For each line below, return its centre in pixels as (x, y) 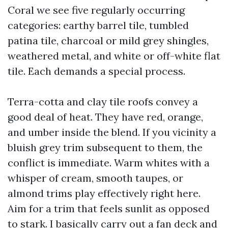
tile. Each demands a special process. (96, 71)
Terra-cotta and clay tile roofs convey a (103, 102)
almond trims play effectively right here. (104, 193)
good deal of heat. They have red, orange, (105, 117)
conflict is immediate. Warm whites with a (109, 163)
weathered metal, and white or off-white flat (114, 56)
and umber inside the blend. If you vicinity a (112, 132)
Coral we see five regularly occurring (96, 10)
